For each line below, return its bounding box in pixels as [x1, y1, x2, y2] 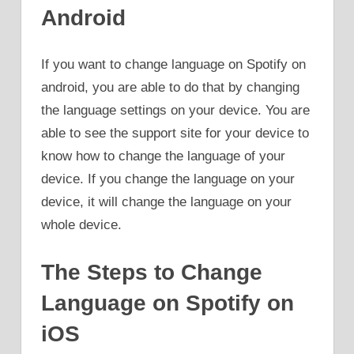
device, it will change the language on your [41, 194, 292, 210]
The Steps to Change [41, 259, 262, 284]
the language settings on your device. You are [41, 103, 310, 119]
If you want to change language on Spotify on [41, 57, 306, 73]
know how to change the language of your [41, 149, 285, 164]
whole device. [41, 217, 122, 233]
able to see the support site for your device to [41, 126, 309, 141]
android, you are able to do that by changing [41, 80, 299, 96]
